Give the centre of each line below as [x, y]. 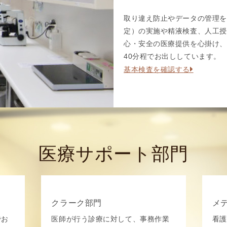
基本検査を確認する [157, 69]
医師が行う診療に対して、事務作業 [110, 219]
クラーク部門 [77, 203]
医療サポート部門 [113, 154]
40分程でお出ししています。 [172, 56]
